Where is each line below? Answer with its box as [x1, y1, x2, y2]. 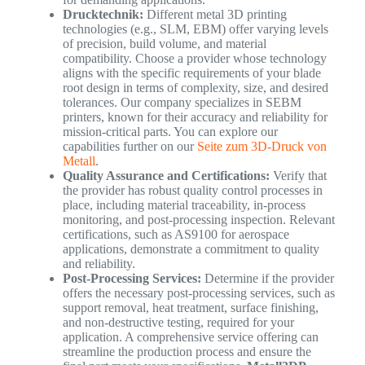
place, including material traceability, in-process [62, 198, 306, 213]
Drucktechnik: [62, 7, 143, 22]
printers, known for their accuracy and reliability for [62, 110, 328, 125]
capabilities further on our [62, 139, 197, 154]
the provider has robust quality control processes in [62, 183, 323, 198]
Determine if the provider [200, 271, 334, 286]
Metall [62, 154, 95, 169]
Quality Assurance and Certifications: [62, 169, 270, 183]
